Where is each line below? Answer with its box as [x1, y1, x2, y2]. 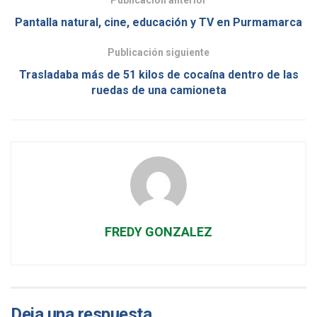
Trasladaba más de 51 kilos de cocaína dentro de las [18, 67, 299, 81]
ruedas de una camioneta [91, 83, 226, 97]
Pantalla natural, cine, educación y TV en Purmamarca [15, 15, 302, 29]
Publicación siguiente [108, 46, 209, 58]
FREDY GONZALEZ [105, 224, 212, 239]
